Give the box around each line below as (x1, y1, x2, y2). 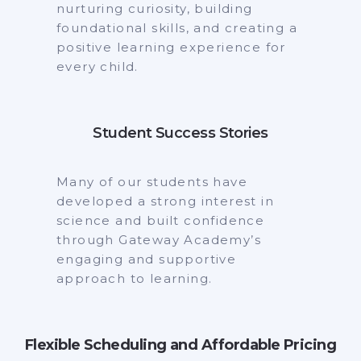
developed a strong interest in (56, 193, 274, 209)
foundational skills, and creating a (56, 19, 297, 35)
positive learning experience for (56, 39, 286, 55)
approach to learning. (56, 270, 213, 286)
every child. (56, 58, 139, 74)
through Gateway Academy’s (56, 231, 261, 247)
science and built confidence (56, 212, 265, 228)
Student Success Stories (93, 123, 268, 142)
